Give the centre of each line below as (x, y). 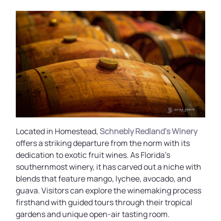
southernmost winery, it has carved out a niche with (109, 167)
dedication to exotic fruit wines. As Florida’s (93, 155)
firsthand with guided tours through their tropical (104, 202)
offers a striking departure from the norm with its (103, 143)
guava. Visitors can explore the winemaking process (109, 190)
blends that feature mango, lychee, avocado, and (103, 179)
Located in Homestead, (58, 131)
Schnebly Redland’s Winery (148, 131)
